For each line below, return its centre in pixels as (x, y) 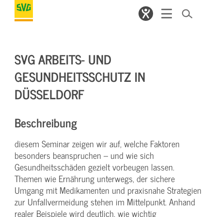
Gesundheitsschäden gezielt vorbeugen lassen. (94, 167)
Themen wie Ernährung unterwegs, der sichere (95, 178)
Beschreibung (46, 122)
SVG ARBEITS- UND (63, 59)
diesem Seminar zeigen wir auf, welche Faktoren (97, 144)
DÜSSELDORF (49, 94)
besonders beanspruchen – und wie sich (84, 155)
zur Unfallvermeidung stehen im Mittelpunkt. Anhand (105, 202)
